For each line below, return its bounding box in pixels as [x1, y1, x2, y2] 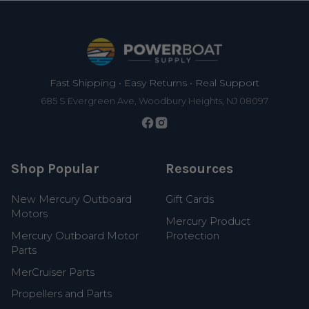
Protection [166, 229, 220, 242]
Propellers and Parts [11, 288, 112, 301]
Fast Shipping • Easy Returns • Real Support [50, 76, 259, 89]
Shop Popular [11, 160, 100, 177]
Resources [166, 160, 234, 177]
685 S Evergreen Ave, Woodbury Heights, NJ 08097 [41, 94, 268, 106]
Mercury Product [166, 215, 251, 228]
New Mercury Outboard [11, 192, 132, 206]
